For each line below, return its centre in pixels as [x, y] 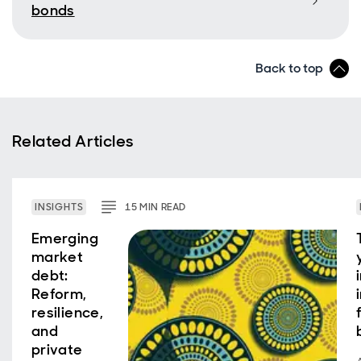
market [58, 257]
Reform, [59, 295]
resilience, [67, 313]
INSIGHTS [59, 207]
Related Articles [73, 141]
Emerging [65, 239]
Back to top [289, 68]
